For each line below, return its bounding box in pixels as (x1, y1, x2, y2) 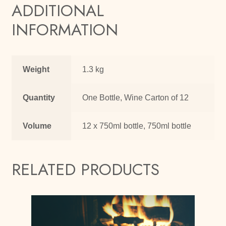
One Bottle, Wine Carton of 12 (82, 93, 189, 102)
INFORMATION (11, 18, 118, 42)
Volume (23, 122, 52, 131)
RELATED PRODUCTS (11, 158, 159, 182)
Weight (23, 65, 50, 74)
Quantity (23, 93, 55, 102)
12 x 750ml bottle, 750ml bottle (82, 122, 192, 131)
